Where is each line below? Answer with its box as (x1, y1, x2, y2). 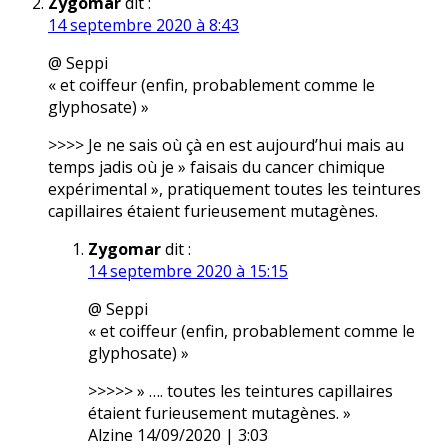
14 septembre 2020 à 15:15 (88, 260, 288, 283)
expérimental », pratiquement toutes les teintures (48, 178, 421, 201)
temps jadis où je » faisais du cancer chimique (48, 156, 385, 179)
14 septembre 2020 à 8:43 (48, 14, 239, 37)
